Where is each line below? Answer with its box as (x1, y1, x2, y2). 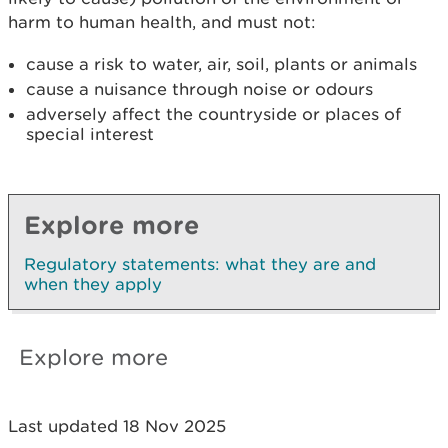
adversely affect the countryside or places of (26, 104, 401, 124)
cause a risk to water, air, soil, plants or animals (26, 54, 417, 74)
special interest (26, 124, 154, 144)
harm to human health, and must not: (8, 12, 316, 32)
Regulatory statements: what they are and (24, 254, 376, 274)
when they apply (24, 274, 162, 294)
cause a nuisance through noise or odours (26, 79, 373, 99)
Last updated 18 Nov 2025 (8, 416, 226, 436)
